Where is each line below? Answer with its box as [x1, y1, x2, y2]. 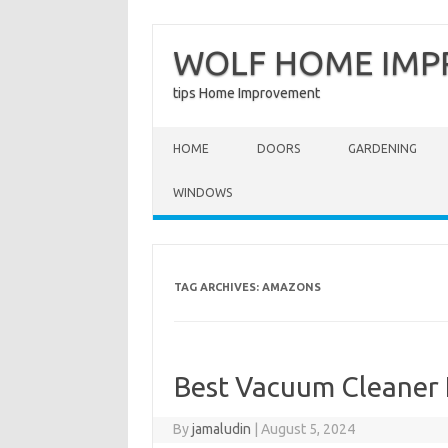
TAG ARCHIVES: [173, 281, 262, 293]
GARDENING [348, 142, 417, 155]
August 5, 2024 [261, 421, 356, 437]
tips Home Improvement [173, 85, 320, 101]
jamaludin [192, 421, 252, 437]
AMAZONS [261, 281, 321, 293]
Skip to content [153, 126, 247, 142]
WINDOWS [173, 186, 232, 199]
